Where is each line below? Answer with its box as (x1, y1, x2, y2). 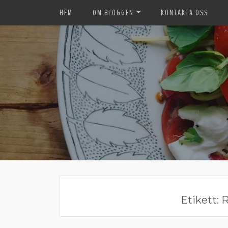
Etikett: (180, 194, 221, 206)
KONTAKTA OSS (160, 7, 208, 18)
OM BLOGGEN (93, 7, 134, 18)
